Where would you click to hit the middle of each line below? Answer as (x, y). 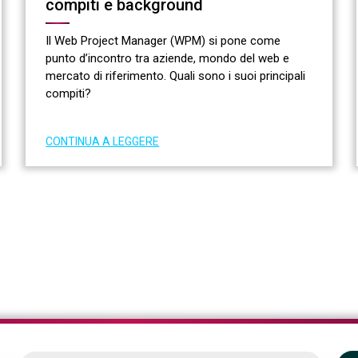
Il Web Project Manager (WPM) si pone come (163, 40)
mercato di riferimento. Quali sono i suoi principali (176, 76)
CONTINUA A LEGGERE (103, 141)
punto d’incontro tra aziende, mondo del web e (168, 58)
